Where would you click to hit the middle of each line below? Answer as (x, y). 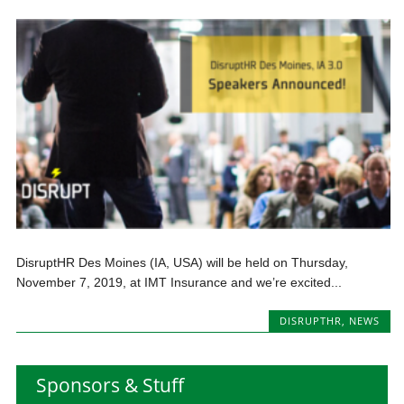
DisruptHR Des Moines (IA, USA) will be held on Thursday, (183, 263)
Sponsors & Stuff (110, 386)
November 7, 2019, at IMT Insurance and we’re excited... (179, 283)
